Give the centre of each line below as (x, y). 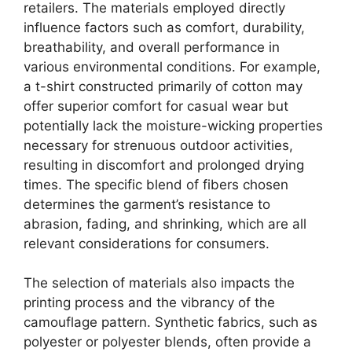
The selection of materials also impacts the (159, 283)
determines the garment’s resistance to (147, 204)
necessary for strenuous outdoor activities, (158, 145)
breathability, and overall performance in (152, 47)
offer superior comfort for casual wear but (156, 106)
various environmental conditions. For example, (172, 66)
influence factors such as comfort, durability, (164, 27)
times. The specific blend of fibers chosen (156, 184)
